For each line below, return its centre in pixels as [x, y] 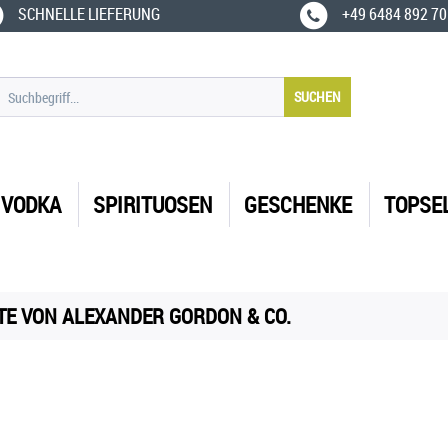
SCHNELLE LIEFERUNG [87, 14]
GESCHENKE [298, 204]
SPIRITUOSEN [152, 204]
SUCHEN [318, 96]
